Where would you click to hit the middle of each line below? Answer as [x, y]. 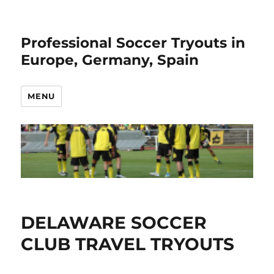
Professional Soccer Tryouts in [133, 43]
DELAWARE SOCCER [114, 223]
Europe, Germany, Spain [110, 60]
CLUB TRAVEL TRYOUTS [128, 244]
